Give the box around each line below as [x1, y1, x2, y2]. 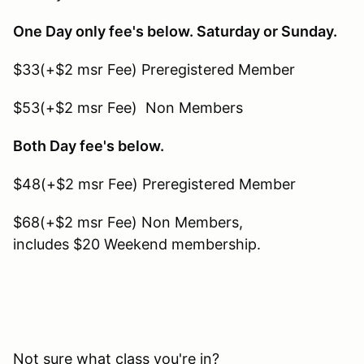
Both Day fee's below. [13, 136, 164, 154]
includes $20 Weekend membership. [13, 235, 265, 253]
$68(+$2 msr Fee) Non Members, [13, 213, 243, 231]
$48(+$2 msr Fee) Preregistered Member [13, 175, 296, 193]
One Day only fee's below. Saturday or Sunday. [13, 22, 337, 40]
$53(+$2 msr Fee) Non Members [13, 98, 243, 116]
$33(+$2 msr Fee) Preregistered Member [13, 60, 299, 78]
